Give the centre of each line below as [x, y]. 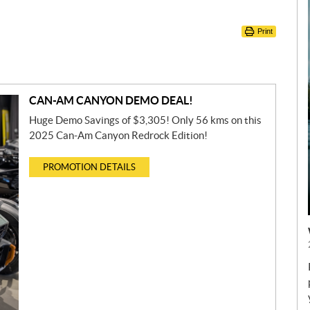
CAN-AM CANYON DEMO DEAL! [111, 100]
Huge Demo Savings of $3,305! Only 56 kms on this [145, 120]
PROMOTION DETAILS [89, 167]
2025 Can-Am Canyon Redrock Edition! [118, 135]
